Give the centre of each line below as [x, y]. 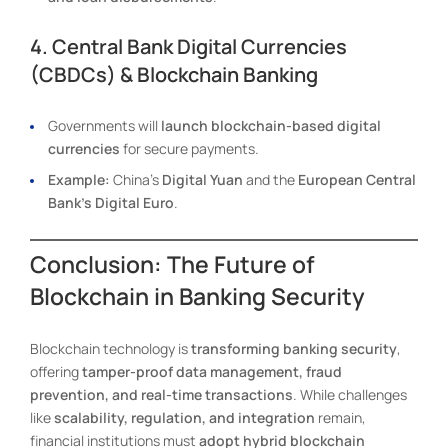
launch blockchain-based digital [271, 125]
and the [270, 179]
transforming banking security [294, 348]
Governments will [104, 125]
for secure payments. [189, 148]
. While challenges [350, 394]
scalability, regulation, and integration [184, 417]
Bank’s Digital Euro [111, 202]
